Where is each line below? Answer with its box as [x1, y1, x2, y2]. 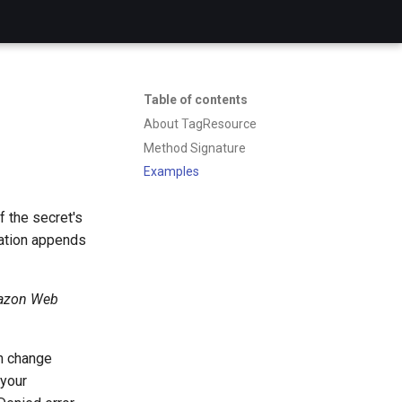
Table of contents [144, 92, 248, 107]
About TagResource [144, 116, 257, 131]
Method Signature [144, 140, 246, 155]
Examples [144, 164, 199, 179]
